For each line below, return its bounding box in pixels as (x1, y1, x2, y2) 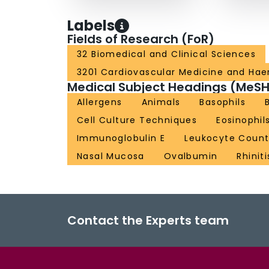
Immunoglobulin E (77, 132, 166, 145)
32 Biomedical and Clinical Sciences (77, 48, 256, 61)
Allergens (77, 96, 122, 109)
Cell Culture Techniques (77, 114, 198, 127)
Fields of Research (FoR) (67, 31, 214, 48)
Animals (141, 96, 181, 109)
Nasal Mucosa (77, 150, 145, 163)
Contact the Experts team (67, 212, 229, 229)
